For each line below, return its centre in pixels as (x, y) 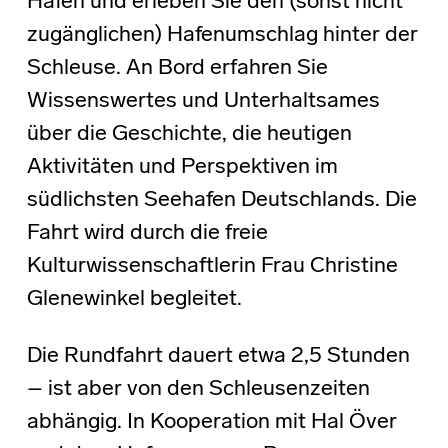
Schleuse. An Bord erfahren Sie (177, 69)
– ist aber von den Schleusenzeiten (198, 390)
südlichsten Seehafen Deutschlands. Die (221, 201)
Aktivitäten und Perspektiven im (182, 168)
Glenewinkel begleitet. (134, 300)
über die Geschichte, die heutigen (189, 135)
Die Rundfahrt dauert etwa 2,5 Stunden (218, 357)
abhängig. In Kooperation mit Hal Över (211, 423)
